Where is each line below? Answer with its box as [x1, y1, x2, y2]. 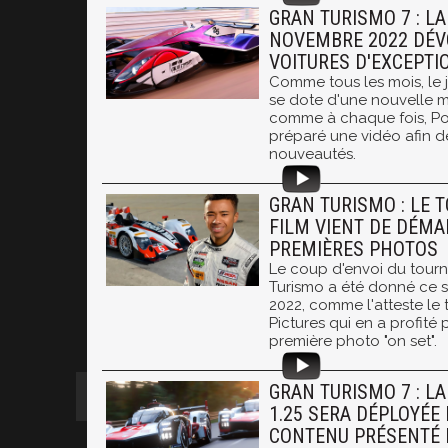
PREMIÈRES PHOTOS [269, 237, 438, 261]
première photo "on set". [269, 332, 437, 350]
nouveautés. [269, 145, 356, 163]
